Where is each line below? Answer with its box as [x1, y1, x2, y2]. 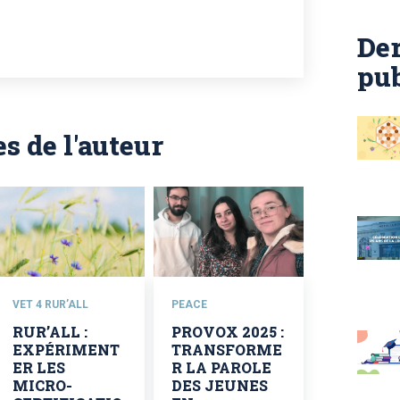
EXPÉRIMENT [12, 339, 120, 359]
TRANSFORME [171, 339, 282, 359]
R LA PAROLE [171, 357, 271, 377]
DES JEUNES [171, 375, 268, 395]
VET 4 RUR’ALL [12, 297, 88, 311]
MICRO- [12, 375, 72, 395]
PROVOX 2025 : [171, 321, 284, 341]
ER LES [12, 357, 65, 377]
